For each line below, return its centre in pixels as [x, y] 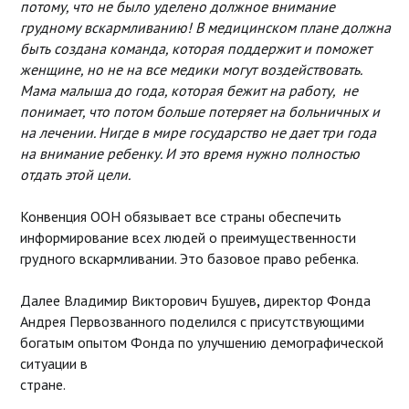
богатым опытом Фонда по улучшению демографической [201, 342]
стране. [42, 384]
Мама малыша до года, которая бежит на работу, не [189, 90]
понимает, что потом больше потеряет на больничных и [199, 111]
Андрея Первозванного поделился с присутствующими [192, 321]
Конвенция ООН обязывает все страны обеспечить [180, 216]
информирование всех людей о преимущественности [188, 237]
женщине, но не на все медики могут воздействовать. [190, 69]
